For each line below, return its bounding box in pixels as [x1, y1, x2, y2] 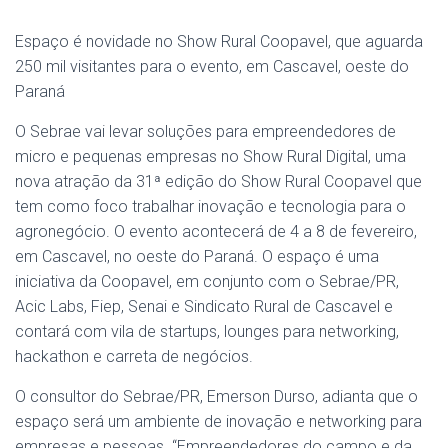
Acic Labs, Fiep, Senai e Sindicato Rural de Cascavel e [15, 297, 393, 316]
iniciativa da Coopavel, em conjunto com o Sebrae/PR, [15, 272, 399, 291]
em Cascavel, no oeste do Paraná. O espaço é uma [15, 247, 379, 266]
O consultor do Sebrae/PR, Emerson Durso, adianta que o [15, 387, 418, 406]
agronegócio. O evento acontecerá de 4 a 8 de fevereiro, [15, 222, 417, 241]
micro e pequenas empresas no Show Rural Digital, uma [15, 147, 406, 166]
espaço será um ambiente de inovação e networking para [15, 412, 422, 431]
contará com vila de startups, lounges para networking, [15, 322, 399, 341]
